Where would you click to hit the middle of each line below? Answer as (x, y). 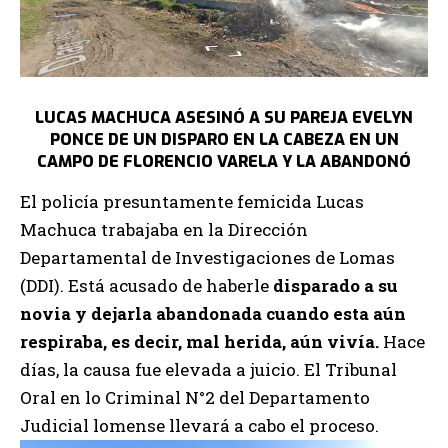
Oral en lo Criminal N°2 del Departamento (195, 398)
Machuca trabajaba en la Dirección (164, 230)
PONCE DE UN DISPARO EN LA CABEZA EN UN (224, 139)
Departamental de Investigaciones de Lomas (207, 258)
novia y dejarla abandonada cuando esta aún (213, 314)
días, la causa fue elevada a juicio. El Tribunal (208, 370)
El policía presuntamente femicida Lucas (192, 202)
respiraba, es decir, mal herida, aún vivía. (199, 342)
